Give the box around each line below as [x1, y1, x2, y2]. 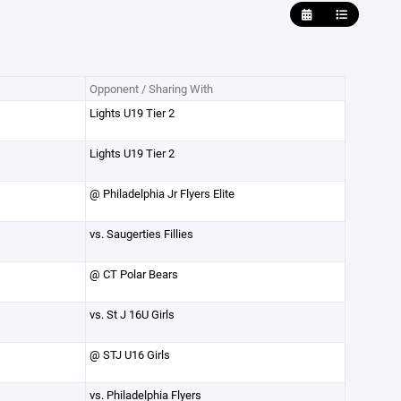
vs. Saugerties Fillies [89, 226, 193, 242]
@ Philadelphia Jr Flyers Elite [89, 185, 235, 201]
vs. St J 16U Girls [89, 306, 175, 322]
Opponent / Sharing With [89, 81, 213, 97]
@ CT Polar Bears [89, 266, 178, 282]
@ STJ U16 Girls [89, 346, 170, 363]
